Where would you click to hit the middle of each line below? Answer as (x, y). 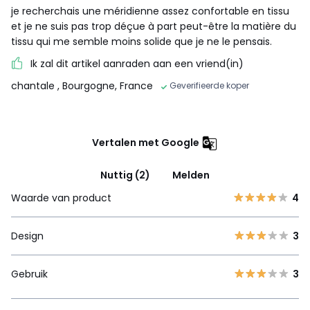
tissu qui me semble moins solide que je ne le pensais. (142, 41)
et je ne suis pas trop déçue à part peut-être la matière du (154, 26)
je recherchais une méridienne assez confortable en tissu (150, 11)
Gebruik (29, 274)
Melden (191, 175)
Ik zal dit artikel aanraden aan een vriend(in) (137, 63)
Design (27, 236)
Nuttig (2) (125, 175)
